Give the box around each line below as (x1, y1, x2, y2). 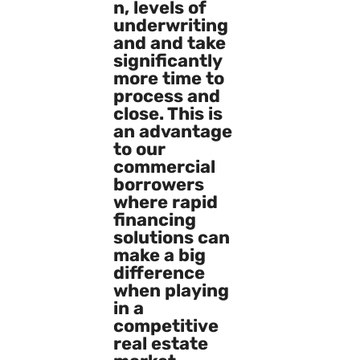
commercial (112, 155, 215, 178)
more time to (112, 67, 224, 89)
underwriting (112, 14, 228, 36)
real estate (112, 332, 208, 354)
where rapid (112, 190, 218, 213)
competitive (112, 314, 219, 337)
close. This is (112, 102, 223, 125)
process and (112, 84, 220, 107)
